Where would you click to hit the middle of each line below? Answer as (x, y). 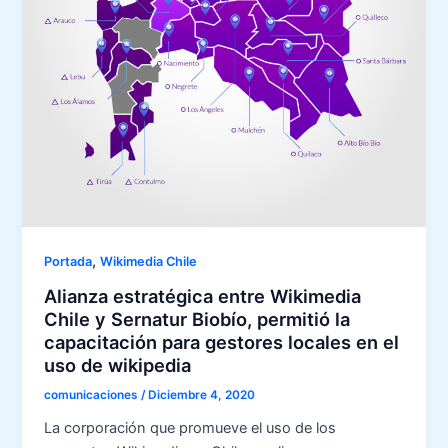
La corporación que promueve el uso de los (190, 428)
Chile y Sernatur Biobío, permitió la (197, 318)
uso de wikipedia (118, 364)
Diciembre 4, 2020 (202, 395)
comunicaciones (93, 395)
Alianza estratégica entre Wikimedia (203, 295)
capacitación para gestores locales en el (222, 341)
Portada (68, 261)
